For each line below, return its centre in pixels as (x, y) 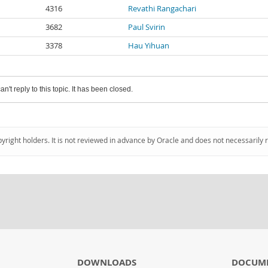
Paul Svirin (147, 27)
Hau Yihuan (149, 46)
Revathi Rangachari (162, 9)
